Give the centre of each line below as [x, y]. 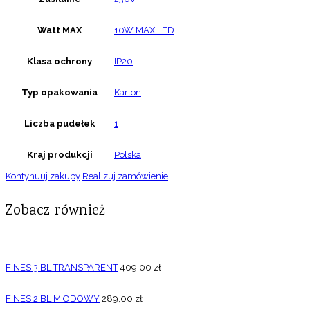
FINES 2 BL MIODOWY [53, 298]
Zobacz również [55, 211]
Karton [128, 93]
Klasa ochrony [60, 62]
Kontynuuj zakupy [43, 176]
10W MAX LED [144, 30]
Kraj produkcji [60, 155]
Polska [128, 155]
